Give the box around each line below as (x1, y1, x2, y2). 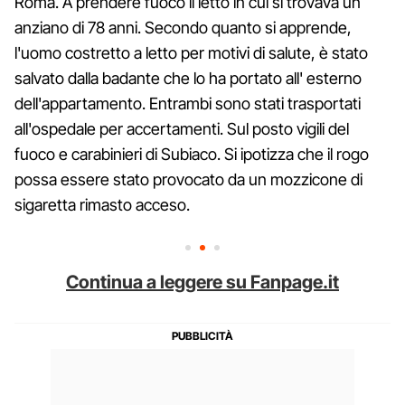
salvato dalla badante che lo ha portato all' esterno (14, 68, 362, 88)
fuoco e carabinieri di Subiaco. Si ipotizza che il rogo (14, 144, 369, 164)
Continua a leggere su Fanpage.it (66, 270, 339, 293)
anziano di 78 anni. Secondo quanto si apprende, (14, 17, 352, 37)
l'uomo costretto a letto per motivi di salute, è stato (14, 42, 368, 62)
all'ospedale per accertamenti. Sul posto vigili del (14, 118, 349, 138)
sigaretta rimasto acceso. (14, 194, 190, 214)
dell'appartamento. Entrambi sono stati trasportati (14, 93, 361, 113)
